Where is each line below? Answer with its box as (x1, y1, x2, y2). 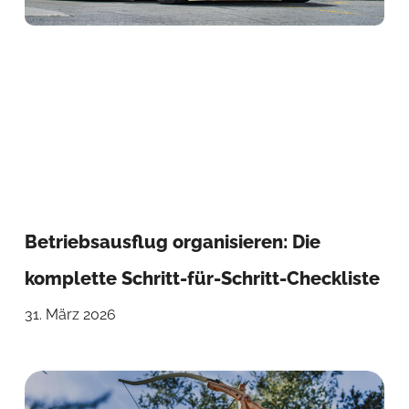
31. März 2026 (24, 306, 116, 324)
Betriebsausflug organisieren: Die (24, 231, 320, 254)
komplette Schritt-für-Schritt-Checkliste (24, 267, 380, 290)
